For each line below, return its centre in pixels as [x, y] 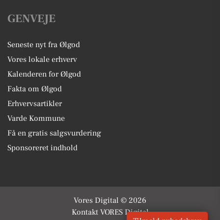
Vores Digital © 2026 [110, 201]
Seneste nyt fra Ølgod [44, 45]
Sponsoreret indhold [42, 148]
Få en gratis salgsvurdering [54, 133]
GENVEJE [31, 19]
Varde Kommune [36, 119]
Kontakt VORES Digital [110, 212]
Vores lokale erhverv [42, 60]
